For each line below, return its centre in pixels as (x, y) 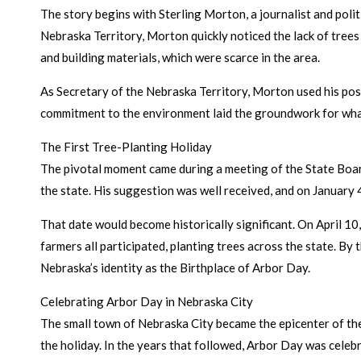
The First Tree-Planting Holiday (126, 147)
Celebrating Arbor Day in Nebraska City (147, 301)
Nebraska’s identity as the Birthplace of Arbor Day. (175, 268)
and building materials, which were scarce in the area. (180, 57)
